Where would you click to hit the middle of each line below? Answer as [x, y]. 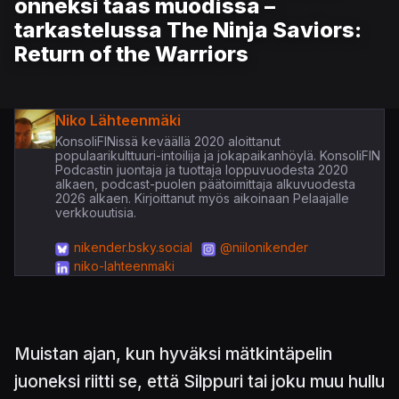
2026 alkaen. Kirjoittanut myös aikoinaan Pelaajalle [202, 198]
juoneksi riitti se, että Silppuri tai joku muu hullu [199, 381]
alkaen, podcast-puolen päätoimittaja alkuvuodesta [205, 183]
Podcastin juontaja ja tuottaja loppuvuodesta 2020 [201, 169]
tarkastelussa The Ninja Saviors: [188, 29]
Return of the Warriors [131, 53]
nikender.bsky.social [133, 247]
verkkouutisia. [95, 212]
